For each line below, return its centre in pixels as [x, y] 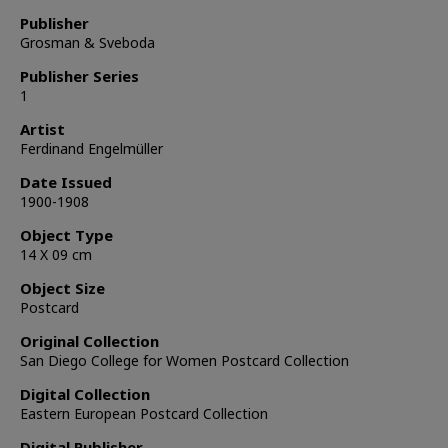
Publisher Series [79, 76]
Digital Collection [85, 394]
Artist [42, 129]
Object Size [62, 288]
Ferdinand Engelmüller [91, 149]
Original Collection [89, 341]
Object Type [66, 235]
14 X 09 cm [56, 255]
